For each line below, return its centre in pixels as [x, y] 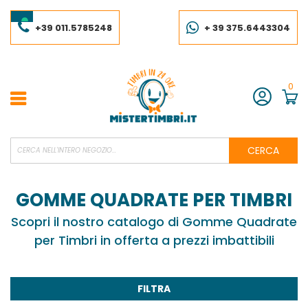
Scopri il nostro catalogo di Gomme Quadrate [154, 221]
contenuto [29, 23]
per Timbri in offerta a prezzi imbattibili [154, 240]
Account [28, 142]
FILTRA [154, 288]
